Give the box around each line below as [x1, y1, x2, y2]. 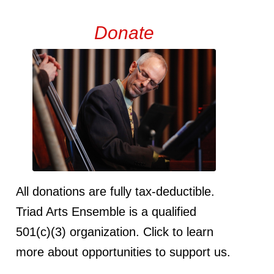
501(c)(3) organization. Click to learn [16, 224, 214, 239]
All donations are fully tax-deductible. [16, 184, 215, 198]
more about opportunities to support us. [16, 245, 231, 259]
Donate [94, 22, 155, 43]
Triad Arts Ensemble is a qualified [16, 204, 197, 218]
